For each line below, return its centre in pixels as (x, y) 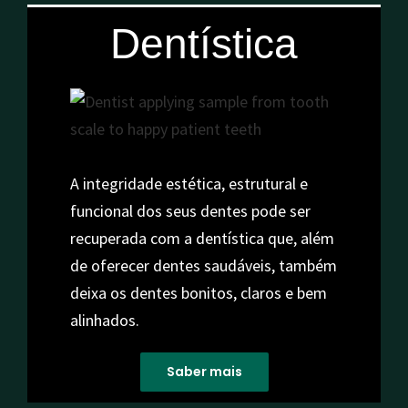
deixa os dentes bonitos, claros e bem (198, 292)
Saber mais (204, 371)
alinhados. (104, 320)
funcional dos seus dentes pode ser (190, 210)
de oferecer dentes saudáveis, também (203, 265)
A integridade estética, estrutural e (189, 183)
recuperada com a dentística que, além (202, 238)
